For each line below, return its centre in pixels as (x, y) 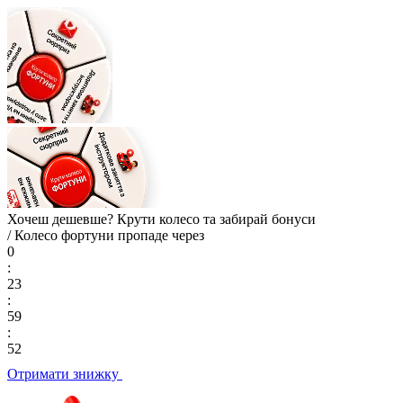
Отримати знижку (65, 374)
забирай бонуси (268, 219)
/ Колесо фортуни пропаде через (106, 235)
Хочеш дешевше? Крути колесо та (113, 219)
